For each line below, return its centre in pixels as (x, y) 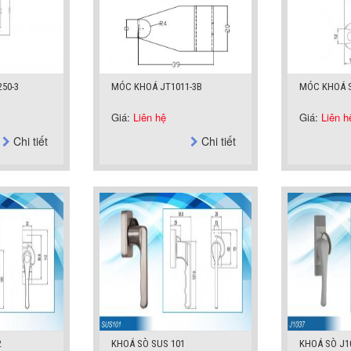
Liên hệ (150, 117)
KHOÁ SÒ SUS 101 (148, 344)
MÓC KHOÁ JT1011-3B (157, 87)
